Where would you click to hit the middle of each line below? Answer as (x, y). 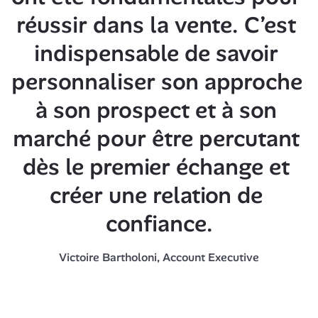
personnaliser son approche (157, 82)
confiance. (159, 224)
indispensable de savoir (156, 54)
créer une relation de (156, 196)
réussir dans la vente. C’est (156, 25)
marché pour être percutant (156, 139)
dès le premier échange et (156, 167)
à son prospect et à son (156, 110)
